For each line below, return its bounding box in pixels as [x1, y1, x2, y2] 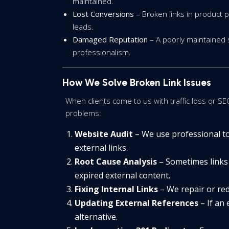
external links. [75, 142, 128, 153]
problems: [65, 108, 101, 118]
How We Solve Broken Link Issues [62, 77, 211, 88]
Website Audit [75, 128, 133, 140]
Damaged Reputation [73, 34, 148, 44]
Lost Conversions [73, 9, 134, 19]
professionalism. [73, 47, 131, 57]
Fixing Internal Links [75, 184, 158, 195]
